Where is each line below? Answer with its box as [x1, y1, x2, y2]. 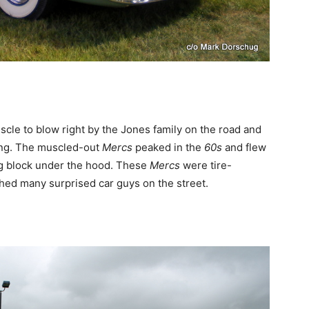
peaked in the [132, 141, 201, 154]
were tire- [180, 159, 232, 172]
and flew [222, 141, 266, 154]
